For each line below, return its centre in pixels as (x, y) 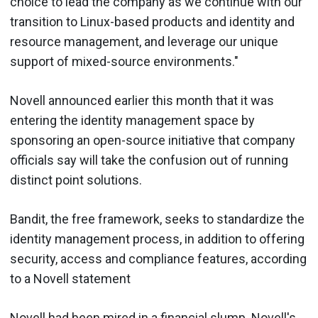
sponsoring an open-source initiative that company (153, 140)
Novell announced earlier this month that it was (142, 100)
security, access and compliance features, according (158, 258)
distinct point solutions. (76, 180)
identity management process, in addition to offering (157, 238)
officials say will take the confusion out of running (149, 160)
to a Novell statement (70, 278)
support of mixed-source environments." (124, 61)
